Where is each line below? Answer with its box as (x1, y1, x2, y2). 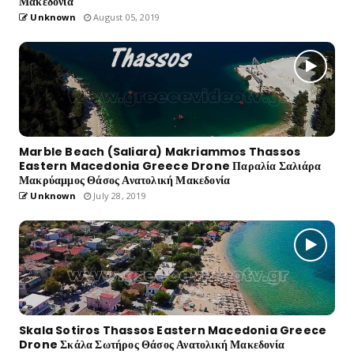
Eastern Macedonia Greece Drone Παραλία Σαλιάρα (19, 157, 322, 174)
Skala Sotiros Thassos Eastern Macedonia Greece (19, 322, 327, 338)
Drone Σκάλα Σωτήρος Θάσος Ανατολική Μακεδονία (19, 336, 284, 352)
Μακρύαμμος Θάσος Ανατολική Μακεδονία (19, 171, 231, 188)
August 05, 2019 (91, 10, 160, 23)
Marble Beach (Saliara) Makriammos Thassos (19, 143, 301, 160)
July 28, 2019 (91, 189, 146, 201)
